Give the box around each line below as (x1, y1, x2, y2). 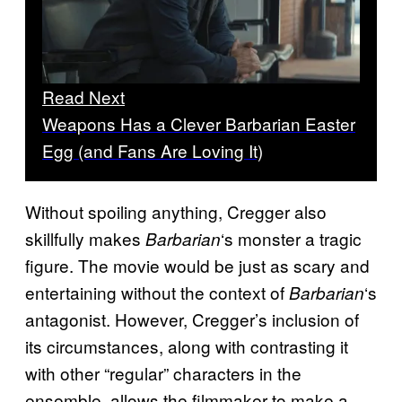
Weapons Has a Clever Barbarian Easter (42, 111, 355, 136)
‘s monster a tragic (221, 226, 362, 251)
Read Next (42, 84, 125, 109)
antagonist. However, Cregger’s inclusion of (25, 307, 359, 332)
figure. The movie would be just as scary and (25, 253, 370, 278)
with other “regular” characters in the (25, 361, 301, 386)
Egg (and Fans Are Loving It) (42, 138, 263, 163)
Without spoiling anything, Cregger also (25, 199, 327, 224)
